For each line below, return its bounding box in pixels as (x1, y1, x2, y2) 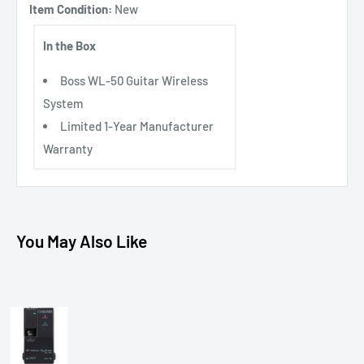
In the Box (43, 38, 96, 54)
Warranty (43, 141, 93, 157)
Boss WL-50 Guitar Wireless (60, 73, 208, 89)
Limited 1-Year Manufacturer (60, 119, 214, 134)
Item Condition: (29, 2, 112, 17)
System (43, 96, 83, 111)
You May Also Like (16, 231, 147, 252)
